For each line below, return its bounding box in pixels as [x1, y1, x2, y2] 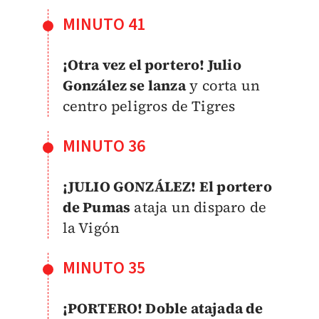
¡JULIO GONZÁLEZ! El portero [62, 176, 272, 197]
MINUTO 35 [62, 255, 146, 281]
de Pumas [62, 197, 131, 217]
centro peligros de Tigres [62, 95, 239, 116]
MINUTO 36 [62, 133, 146, 159]
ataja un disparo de [130, 197, 267, 217]
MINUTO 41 [62, 11, 146, 37]
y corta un [185, 75, 261, 95]
